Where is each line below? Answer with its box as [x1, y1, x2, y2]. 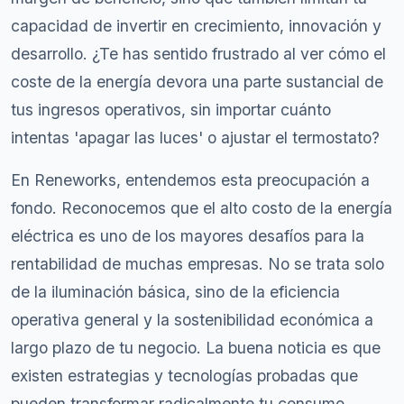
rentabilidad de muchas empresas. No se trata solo [11, 254, 384, 273]
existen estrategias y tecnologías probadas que [11, 366, 358, 385]
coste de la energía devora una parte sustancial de [11, 72, 383, 91]
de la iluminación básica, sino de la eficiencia [11, 282, 340, 301]
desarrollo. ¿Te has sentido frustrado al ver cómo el [11, 44, 386, 63]
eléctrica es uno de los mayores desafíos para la [11, 226, 364, 245]
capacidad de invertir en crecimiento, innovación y [11, 16, 381, 35]
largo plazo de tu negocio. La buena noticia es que [11, 338, 381, 357]
